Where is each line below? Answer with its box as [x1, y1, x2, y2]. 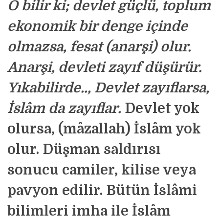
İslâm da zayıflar [7, 101, 118, 116]
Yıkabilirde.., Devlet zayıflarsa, [7, 80, 209, 96]
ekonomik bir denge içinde [7, 19, 188, 34]
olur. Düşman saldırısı [7, 142, 161, 157]
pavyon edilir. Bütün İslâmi [7, 183, 197, 198]
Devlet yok [121, 101, 199, 116]
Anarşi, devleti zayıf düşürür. [7, 60, 202, 75]
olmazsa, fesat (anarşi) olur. [7, 39, 191, 55]
